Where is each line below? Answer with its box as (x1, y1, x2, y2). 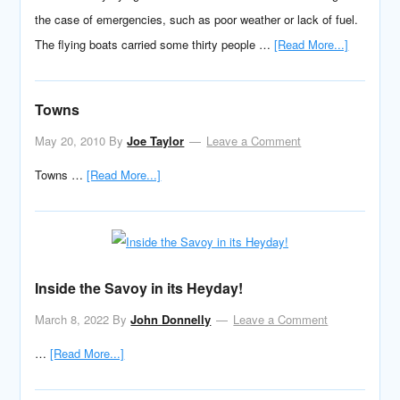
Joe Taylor (127, 132, 185, 149)
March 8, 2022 (35, 311, 110, 328)
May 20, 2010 (35, 132, 106, 149)
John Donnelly (130, 311, 212, 328)
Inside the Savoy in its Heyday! (35, 278, 244, 298)
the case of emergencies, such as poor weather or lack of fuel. (35, 11, 359, 28)
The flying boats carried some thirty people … (35, 36, 275, 53)
